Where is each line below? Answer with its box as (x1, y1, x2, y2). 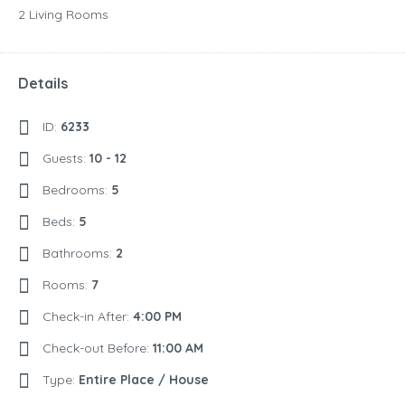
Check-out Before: (42, 340, 153, 357)
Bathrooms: (42, 245, 116, 262)
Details (18, 74, 68, 93)
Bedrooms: (42, 182, 111, 199)
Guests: (42, 150, 89, 167)
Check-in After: (42, 308, 133, 325)
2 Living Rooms (18, 6, 108, 24)
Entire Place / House (79, 372, 209, 389)
